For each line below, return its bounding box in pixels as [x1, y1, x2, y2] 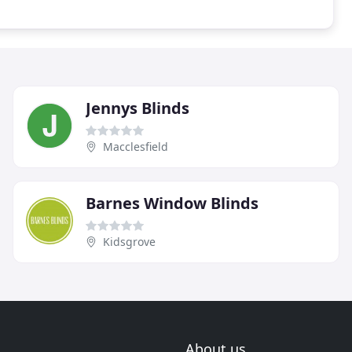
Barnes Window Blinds [86, 192, 258, 214]
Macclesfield [103, 138, 168, 154]
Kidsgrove [103, 233, 156, 249]
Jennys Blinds [86, 97, 189, 119]
